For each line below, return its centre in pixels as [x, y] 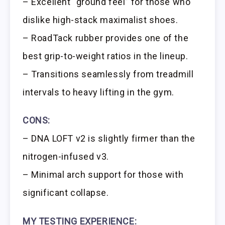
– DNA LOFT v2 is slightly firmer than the [109, 139]
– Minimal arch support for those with [103, 175]
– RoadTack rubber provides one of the [106, 38]
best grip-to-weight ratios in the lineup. [105, 56]
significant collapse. [66, 193]
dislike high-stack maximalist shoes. [100, 20]
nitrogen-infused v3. [66, 157]
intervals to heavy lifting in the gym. [98, 92]
